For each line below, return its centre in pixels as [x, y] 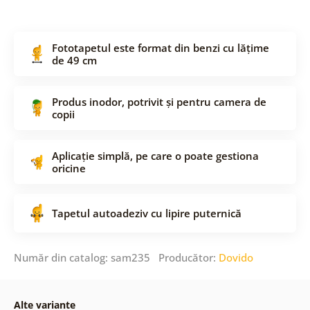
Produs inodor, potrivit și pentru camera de [159, 101]
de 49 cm [74, 60]
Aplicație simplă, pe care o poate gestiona [155, 155]
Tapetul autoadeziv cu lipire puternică [146, 213]
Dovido [236, 257]
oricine [69, 168]
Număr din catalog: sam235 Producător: [116, 257]
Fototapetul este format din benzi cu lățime [160, 47]
